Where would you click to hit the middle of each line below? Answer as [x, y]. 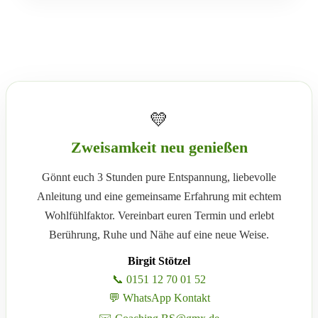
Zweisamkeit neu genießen [159, 147]
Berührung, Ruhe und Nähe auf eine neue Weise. [159, 235]
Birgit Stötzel [159, 261]
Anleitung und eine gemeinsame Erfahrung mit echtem [159, 196]
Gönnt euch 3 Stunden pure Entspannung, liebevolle [159, 177]
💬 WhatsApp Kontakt [159, 298]
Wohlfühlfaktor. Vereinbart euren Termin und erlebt [159, 215]
